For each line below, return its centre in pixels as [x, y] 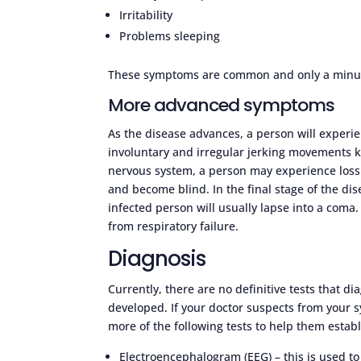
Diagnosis [157, 258]
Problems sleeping [170, 35]
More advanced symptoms [222, 105]
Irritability [146, 15]
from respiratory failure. [174, 226]
